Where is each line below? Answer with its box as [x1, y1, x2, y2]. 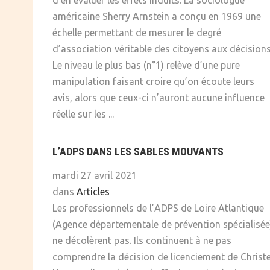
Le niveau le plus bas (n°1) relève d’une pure [52, 60, 240, 71]
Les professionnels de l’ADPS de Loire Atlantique [52, 202, 264, 214]
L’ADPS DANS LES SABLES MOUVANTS [52, 145, 224, 159]
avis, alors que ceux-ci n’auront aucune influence [52, 92, 265, 104]
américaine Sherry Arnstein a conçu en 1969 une [52, 11, 261, 22]
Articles [77, 186, 110, 198]
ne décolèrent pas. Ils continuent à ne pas [52, 235, 231, 246]
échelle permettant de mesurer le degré [52, 27, 221, 39]
